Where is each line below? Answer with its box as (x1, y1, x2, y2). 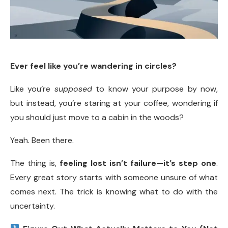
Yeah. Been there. (10, 134, 74, 146)
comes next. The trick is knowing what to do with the (10, 186, 218, 197)
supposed (54, 83, 92, 94)
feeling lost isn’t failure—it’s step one (60, 157, 216, 168)
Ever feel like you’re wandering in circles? (10, 60, 177, 71)
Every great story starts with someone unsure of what (10, 172, 218, 183)
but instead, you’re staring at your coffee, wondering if (10, 97, 218, 108)
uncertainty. (10, 200, 55, 211)
